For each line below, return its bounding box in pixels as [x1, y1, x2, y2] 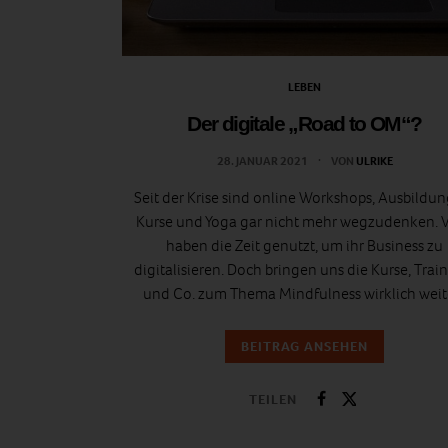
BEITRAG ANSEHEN [241, 337, 368, 357]
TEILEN [249, 389, 297, 409]
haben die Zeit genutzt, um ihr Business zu [166, 235, 443, 257]
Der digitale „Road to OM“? [187, 112, 422, 136]
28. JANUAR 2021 [216, 153, 310, 170]
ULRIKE [355, 153, 393, 170]
